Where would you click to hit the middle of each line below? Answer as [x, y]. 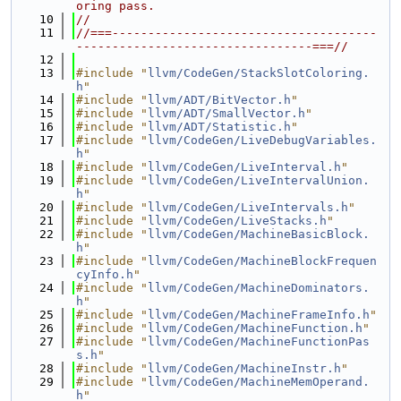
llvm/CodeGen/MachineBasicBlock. [259, 234]
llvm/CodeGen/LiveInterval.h [244, 167]
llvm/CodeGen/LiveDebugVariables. [262, 140]
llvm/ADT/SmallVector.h [226, 113]
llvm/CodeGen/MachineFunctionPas [259, 341]
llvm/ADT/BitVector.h [219, 100]
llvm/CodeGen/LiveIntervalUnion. [259, 180]
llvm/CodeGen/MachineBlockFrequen [262, 261]
